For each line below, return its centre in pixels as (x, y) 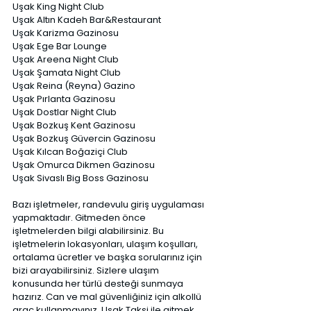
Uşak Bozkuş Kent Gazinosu (75, 125)
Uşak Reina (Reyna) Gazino (75, 86)
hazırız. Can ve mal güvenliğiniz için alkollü (108, 297)
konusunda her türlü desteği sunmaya (99, 284)
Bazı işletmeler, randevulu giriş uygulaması (109, 204)
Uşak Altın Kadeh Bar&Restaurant (88, 20)
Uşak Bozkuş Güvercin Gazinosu (85, 138)
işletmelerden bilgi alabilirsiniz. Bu (89, 231)
